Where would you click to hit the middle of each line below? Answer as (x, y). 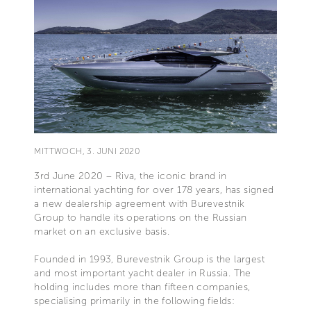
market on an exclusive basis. (102, 231)
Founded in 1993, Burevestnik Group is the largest (149, 259)
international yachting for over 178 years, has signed (154, 190)
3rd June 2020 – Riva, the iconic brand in (131, 176)
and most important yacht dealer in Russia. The (143, 273)
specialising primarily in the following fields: (135, 301)
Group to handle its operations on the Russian (141, 217)
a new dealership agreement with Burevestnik (140, 203)
